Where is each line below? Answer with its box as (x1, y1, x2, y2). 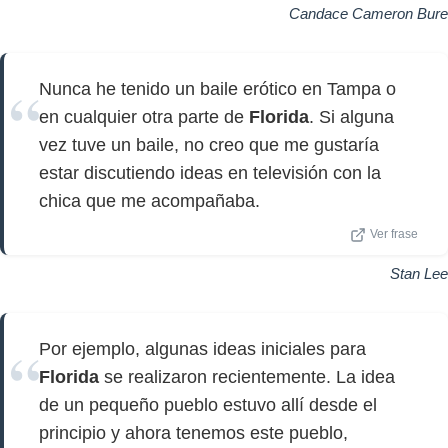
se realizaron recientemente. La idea (99, 367, 395, 387)
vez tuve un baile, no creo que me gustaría (39, 135, 379, 155)
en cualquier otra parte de (39, 107, 249, 127)
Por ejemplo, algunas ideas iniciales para (39, 339, 366, 359)
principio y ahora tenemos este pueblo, (39, 423, 348, 443)
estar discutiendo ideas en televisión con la (39, 163, 381, 183)
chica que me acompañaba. (39, 191, 260, 211)
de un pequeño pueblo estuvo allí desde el (39, 395, 377, 415)
